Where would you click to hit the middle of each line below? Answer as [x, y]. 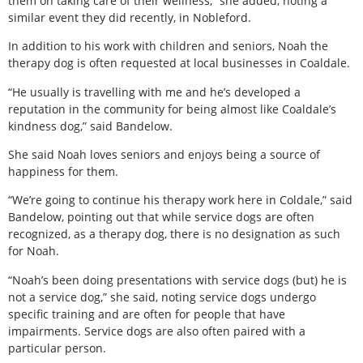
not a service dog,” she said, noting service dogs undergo [162, 297]
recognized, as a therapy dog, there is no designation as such [174, 234]
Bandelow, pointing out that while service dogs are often [161, 217]
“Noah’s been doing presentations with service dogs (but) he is [177, 280]
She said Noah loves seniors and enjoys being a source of [164, 155]
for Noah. [34, 251]
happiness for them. [63, 172]
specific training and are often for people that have [147, 314]
